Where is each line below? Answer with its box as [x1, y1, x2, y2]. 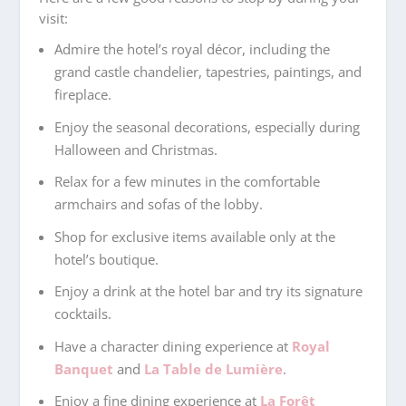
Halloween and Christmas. [53, 140, 217, 159]
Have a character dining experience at [53, 336, 292, 355]
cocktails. [53, 304, 111, 324]
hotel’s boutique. [53, 249, 159, 268]
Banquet [53, 359, 113, 378]
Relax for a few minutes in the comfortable [53, 172, 320, 191]
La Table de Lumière [143, 359, 283, 378]
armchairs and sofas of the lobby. [53, 195, 263, 214]
